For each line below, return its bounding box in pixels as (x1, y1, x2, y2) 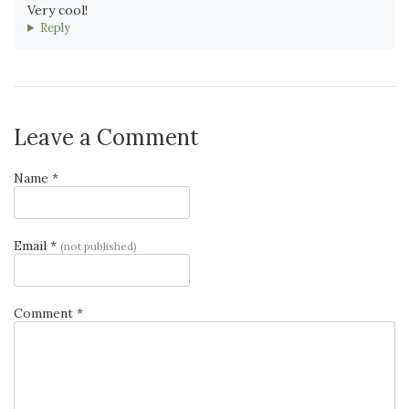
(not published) (60, 238, 137, 253)
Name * (14, 169, 58, 186)
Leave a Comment (14, 122, 199, 152)
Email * (14, 236, 60, 254)
